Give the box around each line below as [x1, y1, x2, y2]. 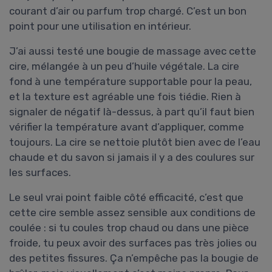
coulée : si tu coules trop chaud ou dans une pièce [9, 222, 249, 234]
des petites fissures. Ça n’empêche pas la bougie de [9, 252, 259, 265]
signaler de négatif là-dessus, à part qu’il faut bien [9, 106, 254, 118]
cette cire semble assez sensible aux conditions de [9, 206, 256, 219]
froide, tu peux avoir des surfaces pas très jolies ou [9, 237, 257, 250]
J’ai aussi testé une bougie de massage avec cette [9, 45, 256, 58]
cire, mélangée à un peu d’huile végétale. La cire [9, 60, 239, 73]
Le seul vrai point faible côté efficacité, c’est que [9, 191, 243, 204]
